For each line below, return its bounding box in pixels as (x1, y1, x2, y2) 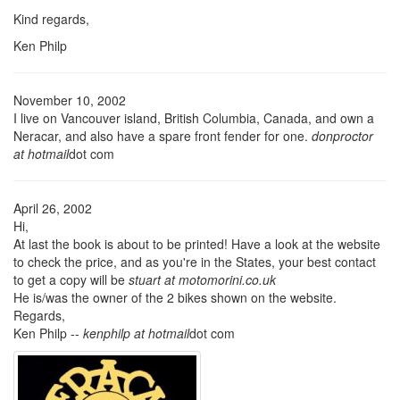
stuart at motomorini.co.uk (129, 270, 276, 288)
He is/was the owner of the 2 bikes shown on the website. (13, 287, 337, 306)
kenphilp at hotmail (83, 323, 189, 342)
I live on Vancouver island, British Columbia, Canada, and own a (13, 108, 374, 127)
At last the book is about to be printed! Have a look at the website (13, 234, 380, 253)
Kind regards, (13, 9, 89, 28)
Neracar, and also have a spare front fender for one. (13, 126, 312, 145)
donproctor (312, 126, 373, 145)
